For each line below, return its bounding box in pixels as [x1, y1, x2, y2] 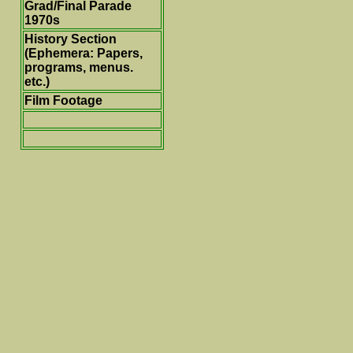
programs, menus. [24, 61, 133, 74]
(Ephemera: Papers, [24, 46, 143, 60]
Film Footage [24, 94, 102, 107]
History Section [24, 32, 117, 46]
